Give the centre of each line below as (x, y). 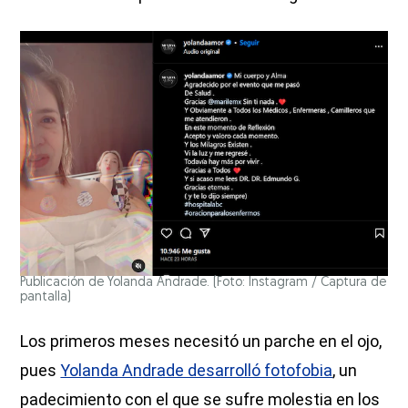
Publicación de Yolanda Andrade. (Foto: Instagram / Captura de (204, 283)
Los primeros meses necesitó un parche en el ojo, (201, 342)
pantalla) (46, 298)
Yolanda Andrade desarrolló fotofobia (197, 371)
